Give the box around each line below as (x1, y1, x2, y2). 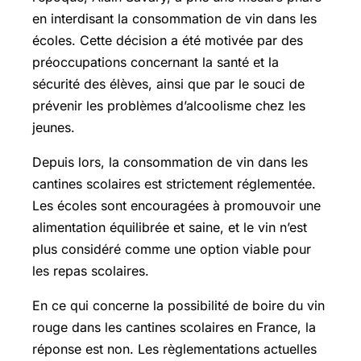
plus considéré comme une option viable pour (32, 240, 311, 257)
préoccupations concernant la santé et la (32, 53, 279, 70)
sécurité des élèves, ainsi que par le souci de (32, 75, 305, 92)
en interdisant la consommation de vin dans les (32, 10, 317, 27)
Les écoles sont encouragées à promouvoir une (32, 197, 321, 214)
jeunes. (32, 118, 75, 135)
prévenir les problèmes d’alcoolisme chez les (32, 97, 305, 114)
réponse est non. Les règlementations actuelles (32, 340, 317, 357)
